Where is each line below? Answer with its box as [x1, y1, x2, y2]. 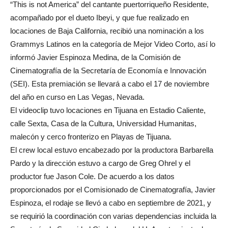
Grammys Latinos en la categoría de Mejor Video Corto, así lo [10, 40, 215, 48]
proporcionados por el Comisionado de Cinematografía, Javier [10, 185, 215, 194]
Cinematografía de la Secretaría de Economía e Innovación [10, 66, 206, 75]
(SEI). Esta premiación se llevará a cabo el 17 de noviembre [10, 79, 209, 88]
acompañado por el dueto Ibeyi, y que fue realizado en [10, 13, 189, 22]
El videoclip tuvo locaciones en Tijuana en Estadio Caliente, [10, 106, 206, 115]
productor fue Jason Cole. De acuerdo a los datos [10, 172, 175, 181]
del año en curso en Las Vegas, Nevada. [10, 93, 145, 101]
